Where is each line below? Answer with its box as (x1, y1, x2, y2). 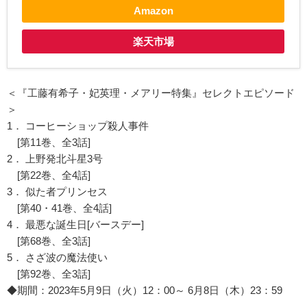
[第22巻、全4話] (7, 169, 90, 182)
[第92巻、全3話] (7, 268, 90, 280)
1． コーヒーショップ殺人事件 (7, 120, 149, 132)
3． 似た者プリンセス (7, 186, 108, 198)
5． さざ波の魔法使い (7, 251, 108, 264)
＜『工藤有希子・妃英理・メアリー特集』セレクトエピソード (7, 87, 295, 99)
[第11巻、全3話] (7, 136, 90, 149)
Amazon (133, 4, 173, 16)
